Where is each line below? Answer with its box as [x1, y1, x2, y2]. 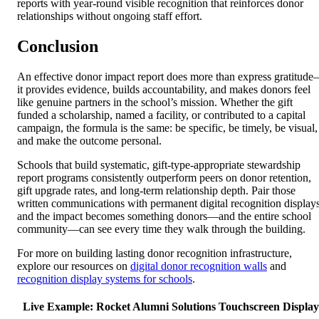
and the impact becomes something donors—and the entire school [17, 210, 311, 223]
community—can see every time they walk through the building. [17, 223, 305, 236]
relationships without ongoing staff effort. [17, 10, 202, 23]
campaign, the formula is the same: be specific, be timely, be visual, [17, 122, 318, 135]
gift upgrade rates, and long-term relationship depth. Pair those [17, 184, 296, 197]
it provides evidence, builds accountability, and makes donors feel [17, 83, 310, 96]
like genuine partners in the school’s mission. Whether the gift [17, 96, 293, 109]
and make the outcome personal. [17, 135, 162, 147]
